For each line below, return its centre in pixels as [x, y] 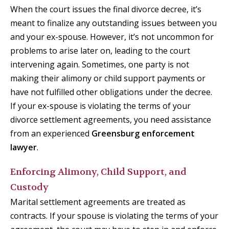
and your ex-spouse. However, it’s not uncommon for [112, 37]
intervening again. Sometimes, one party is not [100, 65]
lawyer [24, 147]
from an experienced [51, 134]
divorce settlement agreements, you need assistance [111, 120]
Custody [29, 188]
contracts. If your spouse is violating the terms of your [114, 216]
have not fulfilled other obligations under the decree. [111, 92]
